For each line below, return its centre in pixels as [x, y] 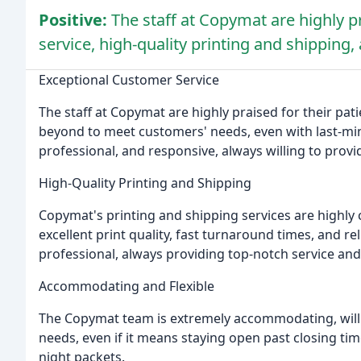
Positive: [75, 20]
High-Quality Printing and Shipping [145, 183]
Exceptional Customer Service [129, 80]
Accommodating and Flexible [127, 286]
